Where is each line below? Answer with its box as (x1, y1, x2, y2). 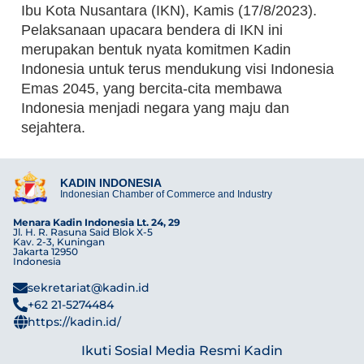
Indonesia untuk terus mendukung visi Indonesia (21, 61, 334, 78)
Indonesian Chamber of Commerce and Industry (59, 188, 272, 201)
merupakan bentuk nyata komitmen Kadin (21, 41, 291, 58)
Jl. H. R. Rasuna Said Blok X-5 (13, 225, 153, 238)
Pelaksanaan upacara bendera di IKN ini (21, 22, 283, 39)
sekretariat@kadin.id (28, 279, 149, 295)
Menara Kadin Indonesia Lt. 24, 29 (13, 215, 180, 228)
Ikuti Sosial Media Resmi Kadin (81, 342, 283, 358)
